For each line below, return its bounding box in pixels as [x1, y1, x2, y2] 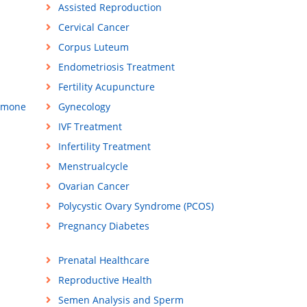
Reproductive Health [58, 273, 152, 287]
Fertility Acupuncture [58, 80, 155, 94]
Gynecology [58, 100, 110, 114]
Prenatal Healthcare [58, 254, 149, 267]
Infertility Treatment [58, 140, 151, 153]
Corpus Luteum [58, 40, 129, 54]
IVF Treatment [58, 120, 122, 134]
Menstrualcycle [58, 160, 128, 173]
